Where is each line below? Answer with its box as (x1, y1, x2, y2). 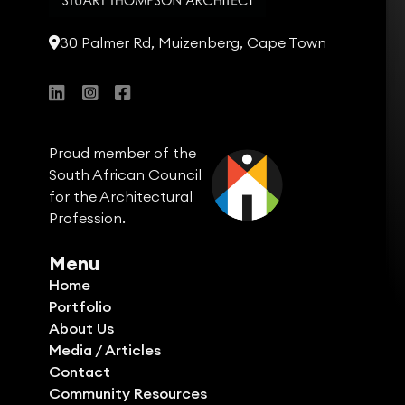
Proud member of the (48, 144, 196, 163)
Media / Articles (48, 340, 161, 359)
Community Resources (48, 383, 207, 402)
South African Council (48, 165, 202, 184)
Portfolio (48, 297, 111, 316)
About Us (48, 318, 114, 337)
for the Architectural (48, 187, 193, 206)
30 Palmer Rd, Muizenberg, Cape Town (59, 33, 326, 52)
